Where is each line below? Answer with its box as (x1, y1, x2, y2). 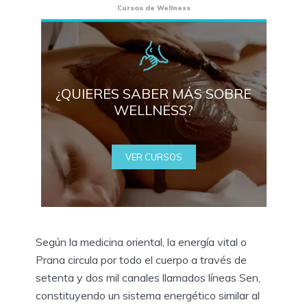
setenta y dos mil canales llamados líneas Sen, (36, 270, 260, 284)
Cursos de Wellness (116, 3, 191, 12)
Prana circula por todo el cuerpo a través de (36, 252, 247, 267)
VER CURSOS (125, 151, 182, 162)
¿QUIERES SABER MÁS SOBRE (56, 84, 251, 102)
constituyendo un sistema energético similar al (36, 288, 260, 302)
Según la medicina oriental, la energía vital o (36, 234, 247, 249)
